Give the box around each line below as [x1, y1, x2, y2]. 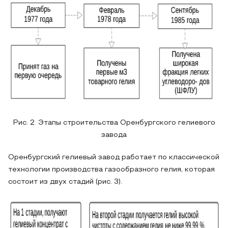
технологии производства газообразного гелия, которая [8, 166, 215, 173]
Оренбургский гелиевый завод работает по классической [8, 154, 219, 161]
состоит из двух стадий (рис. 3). [8, 179, 122, 185]
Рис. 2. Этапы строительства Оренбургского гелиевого [12, 120, 215, 126]
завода [101, 132, 127, 138]
